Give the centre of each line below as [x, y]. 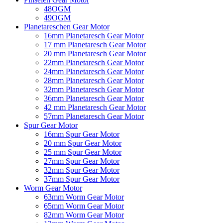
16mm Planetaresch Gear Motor [94, 35]
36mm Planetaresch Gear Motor [94, 98]
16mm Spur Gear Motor [82, 134]
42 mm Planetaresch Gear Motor [95, 107]
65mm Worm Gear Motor [84, 206]
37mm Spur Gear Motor [82, 179]
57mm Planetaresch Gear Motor [94, 116]
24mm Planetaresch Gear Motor [94, 71]
